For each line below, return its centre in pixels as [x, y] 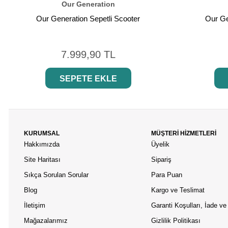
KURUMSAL [42, 134]
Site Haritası [43, 160]
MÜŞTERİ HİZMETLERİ [184, 134]
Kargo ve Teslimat [178, 190]
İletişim [35, 206]
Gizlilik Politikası [176, 221]
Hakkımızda [42, 145]
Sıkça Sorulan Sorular [56, 175]
